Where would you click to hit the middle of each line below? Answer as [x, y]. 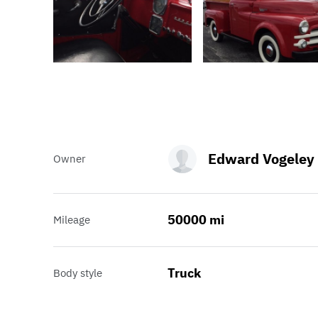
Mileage [72, 220]
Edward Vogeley [261, 159]
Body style [78, 273]
